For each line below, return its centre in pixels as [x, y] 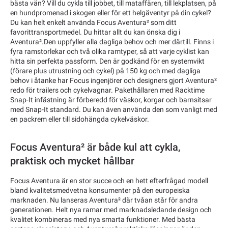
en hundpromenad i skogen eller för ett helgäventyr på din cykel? [111, 13]
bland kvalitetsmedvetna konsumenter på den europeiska [100, 191]
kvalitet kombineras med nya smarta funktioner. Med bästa [103, 220]
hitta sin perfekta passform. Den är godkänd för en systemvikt [107, 61]
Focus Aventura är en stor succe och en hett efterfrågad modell [109, 181]
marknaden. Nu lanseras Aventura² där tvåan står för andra [104, 200]
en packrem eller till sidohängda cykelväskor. [80, 119]
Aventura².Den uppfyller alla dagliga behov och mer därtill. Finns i [112, 42]
